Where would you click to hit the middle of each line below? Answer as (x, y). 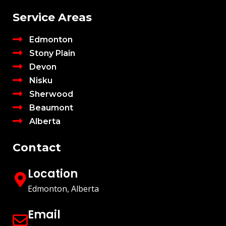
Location (53, 174)
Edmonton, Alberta (63, 189)
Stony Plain (52, 53)
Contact (37, 148)
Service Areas (52, 18)
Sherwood (51, 94)
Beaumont (51, 107)
